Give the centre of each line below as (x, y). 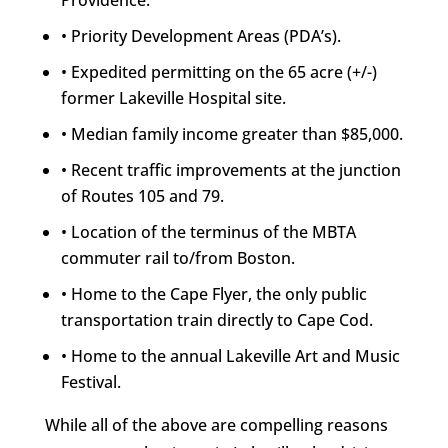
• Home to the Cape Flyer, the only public (213, 294)
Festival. (90, 382)
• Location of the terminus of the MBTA (208, 232)
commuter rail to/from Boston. (177, 258)
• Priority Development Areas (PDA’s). (200, 36)
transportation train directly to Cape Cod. (216, 320)
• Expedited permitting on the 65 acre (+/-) (218, 72)
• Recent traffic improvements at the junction (230, 170)
